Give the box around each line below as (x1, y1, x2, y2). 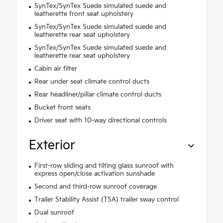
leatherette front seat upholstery (34, 10, 133, 18)
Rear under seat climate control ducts (34, 78, 149, 86)
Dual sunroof (34, 209, 74, 217)
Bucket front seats (34, 104, 91, 112)
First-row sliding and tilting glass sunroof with (34, 162, 174, 170)
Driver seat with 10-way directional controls (34, 116, 167, 125)
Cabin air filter (34, 65, 77, 73)
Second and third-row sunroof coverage (34, 183, 157, 191)
